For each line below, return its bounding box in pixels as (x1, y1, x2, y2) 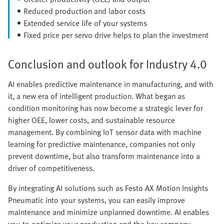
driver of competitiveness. (8, 161, 94, 174)
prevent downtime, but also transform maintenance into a (8, 149, 200, 162)
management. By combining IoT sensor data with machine (8, 125, 201, 138)
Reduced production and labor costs (23, 4, 145, 17)
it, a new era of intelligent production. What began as (8, 89, 185, 102)
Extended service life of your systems (23, 16, 147, 29)
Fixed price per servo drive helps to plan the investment (23, 28, 208, 41)
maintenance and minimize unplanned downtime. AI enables (8, 205, 209, 218)
